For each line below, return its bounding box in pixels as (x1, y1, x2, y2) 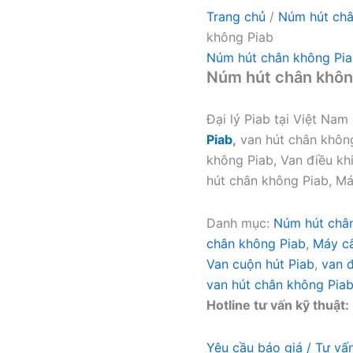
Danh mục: (206, 215, 273, 231)
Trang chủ (206, 9, 266, 24)
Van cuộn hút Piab (206, 256, 314, 272)
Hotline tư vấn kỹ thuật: (206, 297, 349, 313)
